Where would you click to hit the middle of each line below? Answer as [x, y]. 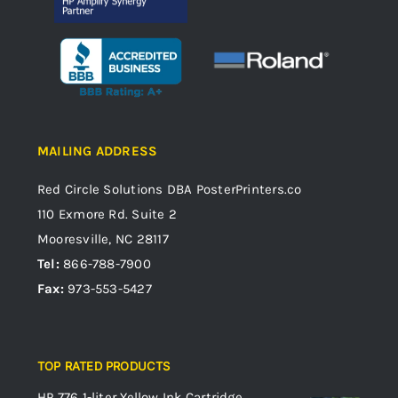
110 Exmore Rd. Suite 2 [107, 215]
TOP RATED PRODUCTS [104, 366]
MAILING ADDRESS [98, 151]
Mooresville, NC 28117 [103, 239]
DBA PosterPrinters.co [232, 190]
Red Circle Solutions [100, 190]
